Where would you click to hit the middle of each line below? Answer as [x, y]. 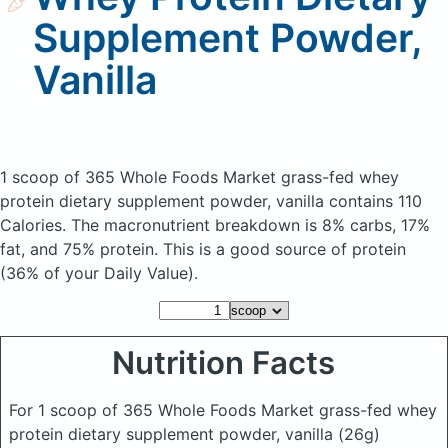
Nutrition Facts [224, 363]
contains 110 [375, 201]
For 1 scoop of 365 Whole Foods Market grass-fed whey [223, 410]
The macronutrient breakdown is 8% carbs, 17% [250, 225]
